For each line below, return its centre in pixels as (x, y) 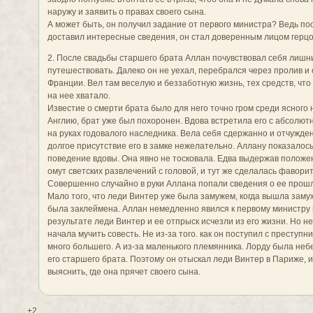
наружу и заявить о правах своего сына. (127, 12)
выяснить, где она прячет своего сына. (124, 271)
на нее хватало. (79, 95)
